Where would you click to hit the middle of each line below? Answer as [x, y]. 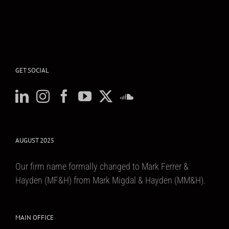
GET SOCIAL [32, 70]
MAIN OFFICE [35, 217]
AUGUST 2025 [35, 140]
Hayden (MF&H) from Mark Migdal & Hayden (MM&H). [110, 180]
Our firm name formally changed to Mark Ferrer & [102, 166]
